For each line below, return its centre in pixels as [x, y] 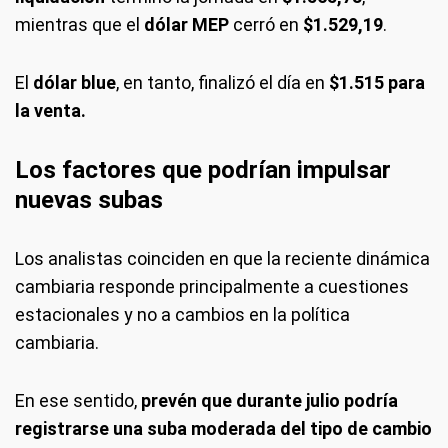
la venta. [50, 110]
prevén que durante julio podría [269, 400]
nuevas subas [89, 200]
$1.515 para [377, 82]
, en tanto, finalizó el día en [222, 82]
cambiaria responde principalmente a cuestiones [212, 286]
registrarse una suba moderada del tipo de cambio [223, 428]
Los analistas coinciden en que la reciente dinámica [222, 258]
